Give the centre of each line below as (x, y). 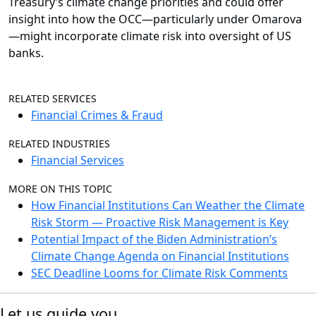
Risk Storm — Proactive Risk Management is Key (160, 223)
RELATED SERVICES (53, 99)
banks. (26, 53)
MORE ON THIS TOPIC (60, 189)
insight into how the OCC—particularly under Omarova (155, 19)
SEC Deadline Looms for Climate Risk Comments (159, 273)
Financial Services (78, 160)
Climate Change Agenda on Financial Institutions (160, 256)
